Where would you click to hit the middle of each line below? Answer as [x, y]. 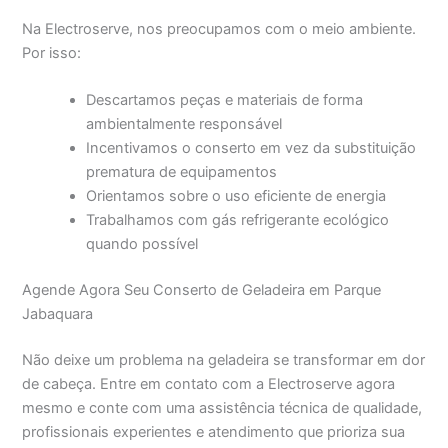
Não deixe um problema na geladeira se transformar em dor [224, 360]
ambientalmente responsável [184, 124]
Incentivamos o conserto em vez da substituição [251, 148]
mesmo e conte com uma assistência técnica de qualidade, [222, 408]
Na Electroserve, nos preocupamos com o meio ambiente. [219, 29]
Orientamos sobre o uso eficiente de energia [236, 196]
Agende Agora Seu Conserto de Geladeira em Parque [202, 290]
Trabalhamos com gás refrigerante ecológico [238, 220]
